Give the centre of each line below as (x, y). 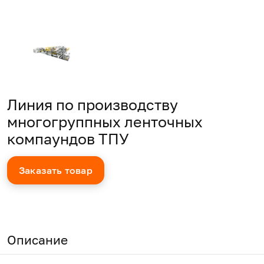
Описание (37, 240)
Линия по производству (93, 105)
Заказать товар (56, 170)
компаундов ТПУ (68, 139)
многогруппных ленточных (105, 122)
